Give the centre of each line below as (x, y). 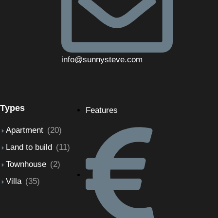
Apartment (25, 130)
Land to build (29, 147)
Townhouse (26, 164)
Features (102, 110)
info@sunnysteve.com (102, 60)
